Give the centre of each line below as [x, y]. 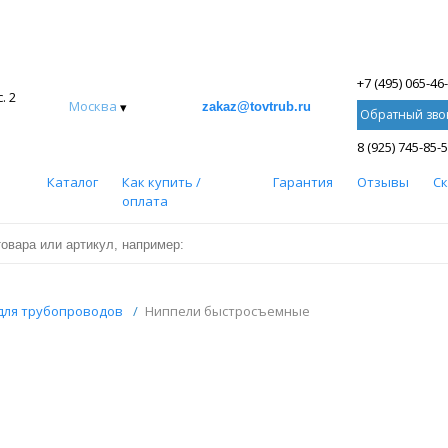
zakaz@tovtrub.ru [256, 106]
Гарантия [302, 182]
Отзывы [382, 182]
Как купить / [161, 182]
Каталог [72, 182]
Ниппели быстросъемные [227, 311]
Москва [93, 106]
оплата [144, 201]
